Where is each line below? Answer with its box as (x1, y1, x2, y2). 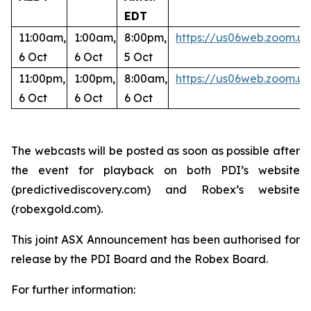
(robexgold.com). (11, 202, 103, 216)
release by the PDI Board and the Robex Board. (11, 252, 268, 266)
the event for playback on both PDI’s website (11, 163, 300, 177)
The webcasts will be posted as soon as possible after (11, 144, 300, 158)
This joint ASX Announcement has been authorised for (11, 233, 300, 246)
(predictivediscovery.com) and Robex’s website (11, 183, 300, 196)
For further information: (11, 283, 135, 296)
